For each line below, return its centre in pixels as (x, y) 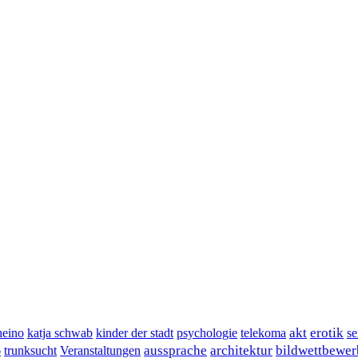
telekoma (263, 332)
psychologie (207, 332)
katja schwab (60, 332)
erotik (327, 332)
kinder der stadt (135, 332)
